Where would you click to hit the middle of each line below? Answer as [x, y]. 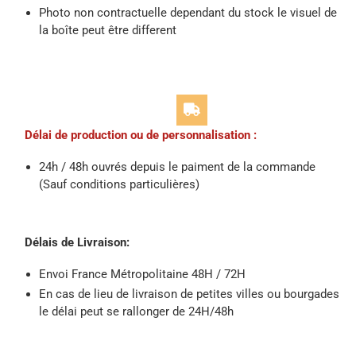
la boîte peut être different [108, 30]
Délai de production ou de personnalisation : [141, 135]
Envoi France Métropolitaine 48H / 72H [142, 274]
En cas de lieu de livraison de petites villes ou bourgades [189, 294]
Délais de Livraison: [77, 242]
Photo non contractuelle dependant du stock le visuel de [188, 12]
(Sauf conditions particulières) [119, 184]
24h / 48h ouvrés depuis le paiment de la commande [179, 166]
